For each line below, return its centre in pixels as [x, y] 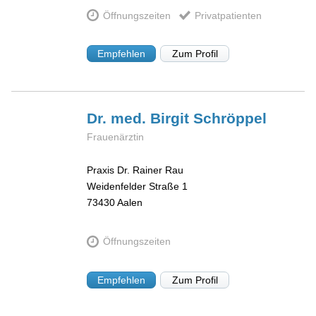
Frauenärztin [116, 137]
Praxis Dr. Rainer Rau [135, 170]
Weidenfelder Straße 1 [138, 186]
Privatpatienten [228, 15]
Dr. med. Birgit [140, 118]
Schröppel [230, 118]
